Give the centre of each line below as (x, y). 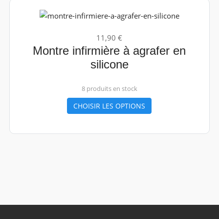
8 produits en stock (109, 88)
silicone (109, 64)
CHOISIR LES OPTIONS (109, 106)
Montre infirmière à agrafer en (109, 50)
